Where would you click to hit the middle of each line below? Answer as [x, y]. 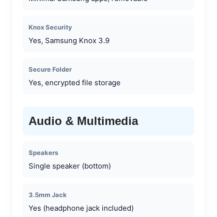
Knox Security [50, 27]
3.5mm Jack [48, 194]
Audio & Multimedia [83, 121]
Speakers [43, 152]
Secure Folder [50, 69]
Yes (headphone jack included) [81, 208]
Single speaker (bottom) [70, 166]
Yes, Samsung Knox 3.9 [69, 40]
